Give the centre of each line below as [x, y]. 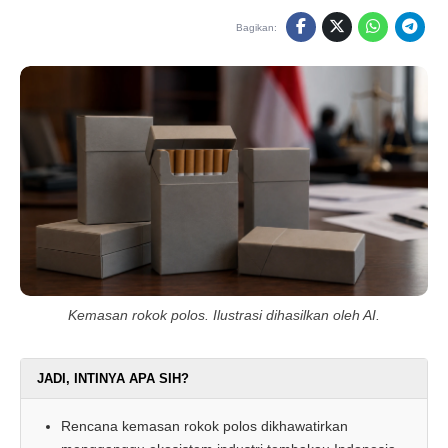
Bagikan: [257, 27]
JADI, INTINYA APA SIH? [113, 378]
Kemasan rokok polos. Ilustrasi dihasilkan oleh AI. [224, 314]
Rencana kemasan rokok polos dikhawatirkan [204, 425]
